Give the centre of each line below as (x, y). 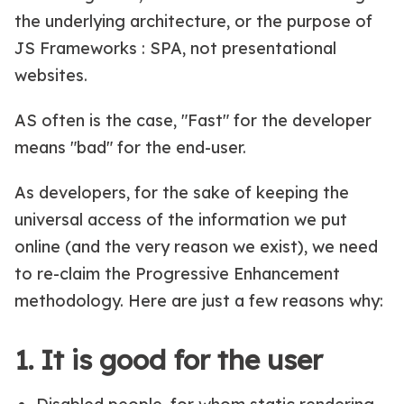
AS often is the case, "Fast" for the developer (193, 120)
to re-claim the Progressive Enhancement (177, 273)
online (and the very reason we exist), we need (196, 246)
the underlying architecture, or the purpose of (193, 21)
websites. (51, 75)
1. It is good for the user (169, 359)
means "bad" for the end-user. (130, 147)
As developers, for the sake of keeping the (182, 192)
